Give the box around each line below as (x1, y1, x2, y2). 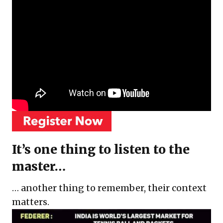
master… (12, 158, 72, 174)
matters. (12, 196, 49, 208)
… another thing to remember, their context (12, 182, 207, 194)
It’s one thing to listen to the (12, 141, 190, 157)
